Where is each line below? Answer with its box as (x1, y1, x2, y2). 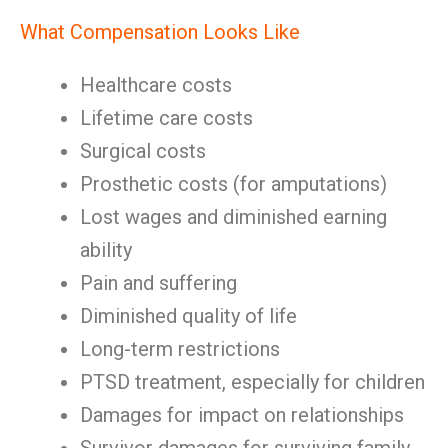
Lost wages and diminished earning (80, 205, 387, 229)
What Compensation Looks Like (20, 20, 300, 44)
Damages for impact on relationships (80, 403, 404, 427)
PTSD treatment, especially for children (80, 370, 425, 394)
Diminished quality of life (80, 304, 297, 328)
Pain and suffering (80, 271, 237, 295)
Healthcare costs (80, 73, 232, 97)
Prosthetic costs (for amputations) (80, 172, 387, 196)
